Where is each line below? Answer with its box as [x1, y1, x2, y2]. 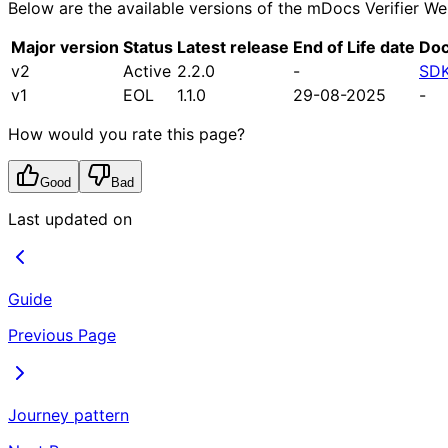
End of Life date [293, 37, 415, 58]
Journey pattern [8, 405, 129, 426]
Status [123, 37, 173, 58]
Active [123, 61, 171, 82]
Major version [11, 37, 119, 58]
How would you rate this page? [8, 124, 245, 145]
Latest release [177, 37, 289, 58]
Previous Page [8, 325, 116, 346]
